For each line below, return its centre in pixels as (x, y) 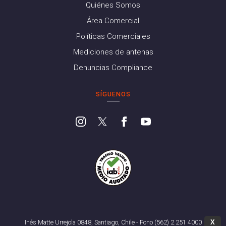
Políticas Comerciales (113, 36)
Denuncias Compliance (113, 67)
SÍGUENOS (113, 94)
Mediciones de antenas (113, 52)
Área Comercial (113, 20)
